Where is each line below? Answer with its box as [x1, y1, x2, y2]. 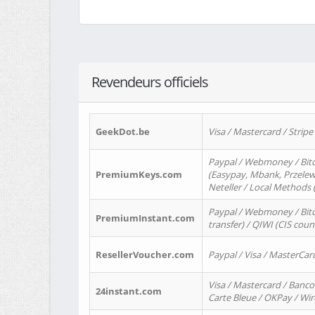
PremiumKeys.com [96, 168, 182, 181]
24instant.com [96, 285, 162, 297]
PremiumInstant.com [96, 212, 195, 224]
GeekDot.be [96, 125, 150, 138]
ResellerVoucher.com [96, 248, 194, 261]
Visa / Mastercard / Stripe [208, 125, 313, 138]
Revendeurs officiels [91, 72, 208, 91]
